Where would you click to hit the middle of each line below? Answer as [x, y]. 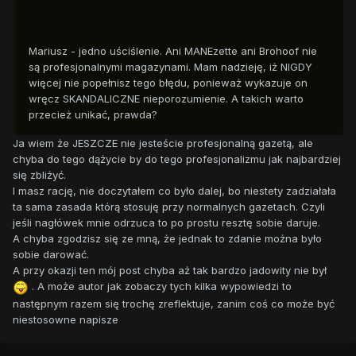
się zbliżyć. [39, 175]
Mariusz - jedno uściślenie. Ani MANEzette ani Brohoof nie [173, 51]
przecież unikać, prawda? [93, 115]
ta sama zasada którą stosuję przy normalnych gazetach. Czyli [169, 207]
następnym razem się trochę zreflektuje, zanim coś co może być [174, 303]
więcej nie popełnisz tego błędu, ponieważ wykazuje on [168, 83]
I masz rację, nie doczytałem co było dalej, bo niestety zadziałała [174, 191]
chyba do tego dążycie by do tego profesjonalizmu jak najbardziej [177, 159]
